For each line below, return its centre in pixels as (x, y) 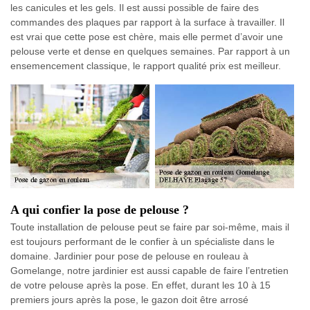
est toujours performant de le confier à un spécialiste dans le (143, 242)
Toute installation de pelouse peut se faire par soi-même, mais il (150, 227)
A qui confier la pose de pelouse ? (100, 210)
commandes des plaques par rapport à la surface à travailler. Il (147, 22)
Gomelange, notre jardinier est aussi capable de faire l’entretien (149, 271)
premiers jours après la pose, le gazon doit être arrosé (129, 300)
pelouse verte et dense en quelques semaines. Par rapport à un (150, 51)
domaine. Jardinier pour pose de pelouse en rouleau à (129, 256)
